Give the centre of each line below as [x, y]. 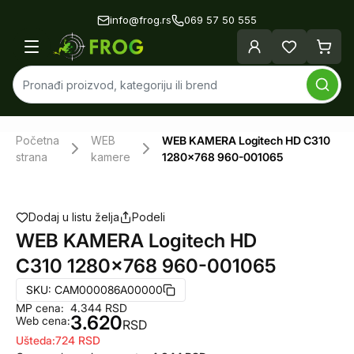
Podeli [149, 217]
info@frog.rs [141, 20]
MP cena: [40, 308]
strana [32, 157]
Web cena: [43, 320]
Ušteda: [36, 340]
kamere [111, 157]
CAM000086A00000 [109, 290]
